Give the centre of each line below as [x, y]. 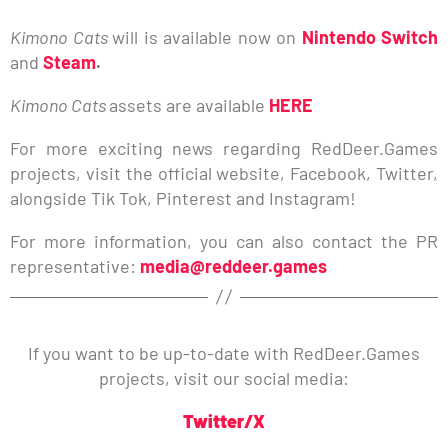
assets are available [187, 104]
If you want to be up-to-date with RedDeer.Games [224, 352]
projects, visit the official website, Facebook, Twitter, [224, 172]
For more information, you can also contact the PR [224, 240]
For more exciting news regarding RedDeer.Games [224, 147]
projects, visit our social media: [224, 377]
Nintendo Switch [369, 36]
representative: [75, 265]
